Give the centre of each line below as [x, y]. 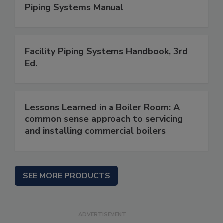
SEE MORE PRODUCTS [66, 176]
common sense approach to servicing [104, 119]
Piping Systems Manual [74, 8]
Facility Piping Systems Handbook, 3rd [106, 52]
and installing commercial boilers [95, 131]
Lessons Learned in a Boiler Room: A [102, 107]
